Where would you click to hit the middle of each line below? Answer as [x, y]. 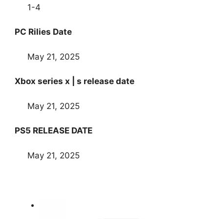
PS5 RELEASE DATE [54, 131]
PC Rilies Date [43, 32]
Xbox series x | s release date [75, 81]
